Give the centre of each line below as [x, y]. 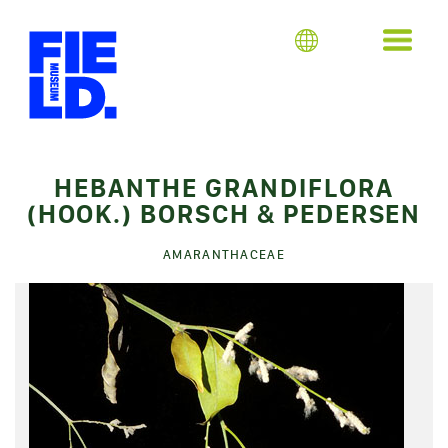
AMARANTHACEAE [224, 254]
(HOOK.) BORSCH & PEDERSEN [224, 214]
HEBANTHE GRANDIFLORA [224, 188]
